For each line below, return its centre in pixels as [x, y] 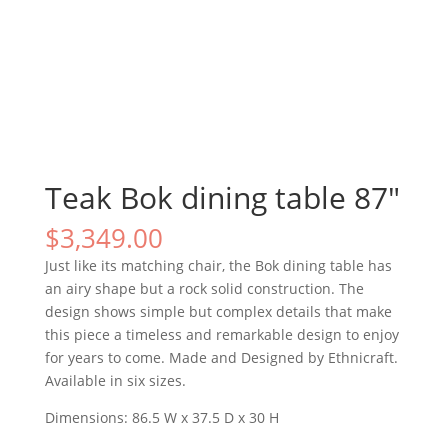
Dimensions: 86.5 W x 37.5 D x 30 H [161, 417]
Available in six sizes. [115, 380]
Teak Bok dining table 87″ [222, 197]
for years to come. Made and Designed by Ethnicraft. [221, 357]
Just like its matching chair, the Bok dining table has [218, 265]
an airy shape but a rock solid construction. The [204, 288]
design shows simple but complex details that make [218, 311]
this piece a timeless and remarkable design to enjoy [221, 334]
